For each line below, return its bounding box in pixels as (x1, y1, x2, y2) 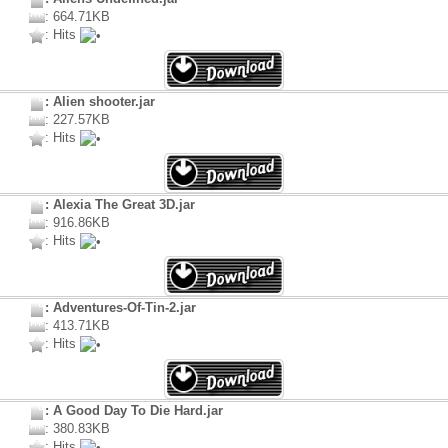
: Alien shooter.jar (45, 94, 155, 110)
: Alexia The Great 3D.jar (45, 197, 195, 213)
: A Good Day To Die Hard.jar (45, 403, 223, 419)
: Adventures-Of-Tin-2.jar (45, 300, 196, 316)
